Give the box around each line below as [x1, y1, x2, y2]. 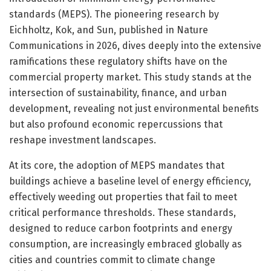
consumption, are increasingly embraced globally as [9, 238, 242, 250]
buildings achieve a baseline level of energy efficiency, [9, 175, 251, 187]
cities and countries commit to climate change [9, 253, 215, 266]
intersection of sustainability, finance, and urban [9, 87, 227, 99]
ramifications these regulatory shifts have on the [9, 55, 227, 67]
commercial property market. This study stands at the [9, 71, 252, 83]
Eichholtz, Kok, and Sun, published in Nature [9, 24, 208, 36]
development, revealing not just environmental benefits [9, 102, 259, 114]
